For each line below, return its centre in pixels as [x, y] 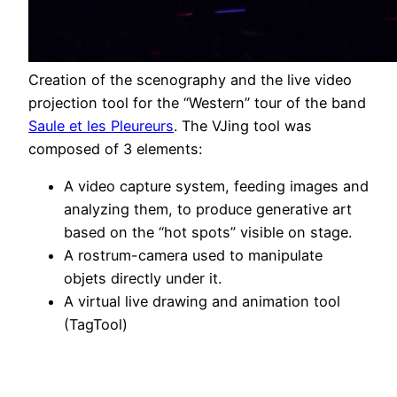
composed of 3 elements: [115, 148]
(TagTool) [96, 325]
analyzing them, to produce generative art [208, 210]
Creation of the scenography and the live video [190, 79]
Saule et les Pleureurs [101, 125]
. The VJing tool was [243, 125]
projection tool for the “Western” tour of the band [197, 102]
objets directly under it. [143, 279]
